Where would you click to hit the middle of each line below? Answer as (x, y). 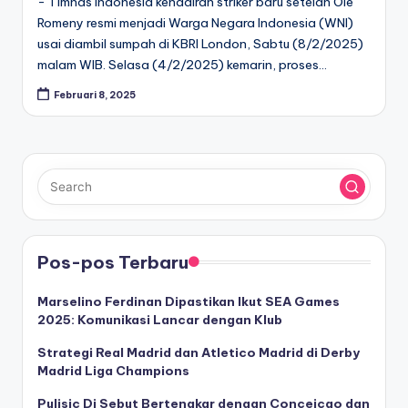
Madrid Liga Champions (113, 371)
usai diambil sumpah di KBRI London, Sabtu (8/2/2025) (200, 43)
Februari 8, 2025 (95, 95)
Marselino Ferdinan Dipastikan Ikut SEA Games (189, 302)
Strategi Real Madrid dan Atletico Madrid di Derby (199, 353)
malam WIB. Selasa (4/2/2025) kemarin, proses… (182, 64)
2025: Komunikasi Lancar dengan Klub (160, 320)
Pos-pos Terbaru (113, 263)
